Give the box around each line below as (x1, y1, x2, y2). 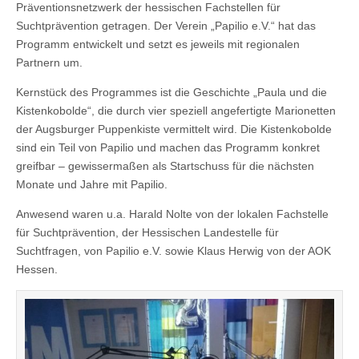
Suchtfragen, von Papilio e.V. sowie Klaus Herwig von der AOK (16, 244, 331, 258)
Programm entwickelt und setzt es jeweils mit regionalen (16, 38, 300, 51)
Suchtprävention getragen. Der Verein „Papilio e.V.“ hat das (16, 19, 316, 33)
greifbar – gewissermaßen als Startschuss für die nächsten (16, 159, 314, 173)
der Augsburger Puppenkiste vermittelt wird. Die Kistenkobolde (16, 123, 332, 136)
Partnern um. (16, 56, 83, 70)
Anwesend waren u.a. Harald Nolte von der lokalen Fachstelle (16, 208, 329, 221)
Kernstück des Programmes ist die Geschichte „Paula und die (16, 86, 327, 99)
